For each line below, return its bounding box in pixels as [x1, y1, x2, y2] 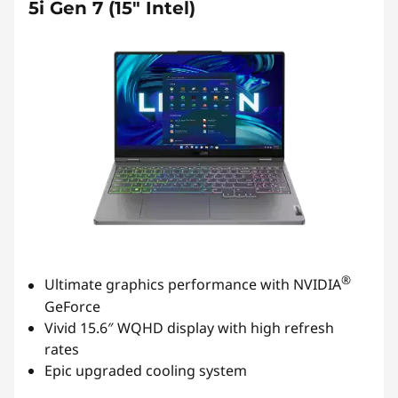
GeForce [44, 296, 100, 316]
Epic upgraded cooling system [44, 360, 247, 380]
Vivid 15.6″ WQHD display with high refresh [44, 317, 334, 338]
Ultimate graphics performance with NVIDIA [44, 275, 341, 295]
